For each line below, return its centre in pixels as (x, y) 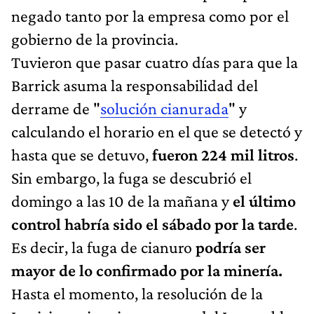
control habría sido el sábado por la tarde (152, 224)
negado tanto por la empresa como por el (150, 15)
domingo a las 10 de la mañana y (122, 200)
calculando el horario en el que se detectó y (157, 131)
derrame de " (56, 108)
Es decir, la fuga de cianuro (102, 247)
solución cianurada (164, 108)
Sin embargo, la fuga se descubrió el (131, 177)
